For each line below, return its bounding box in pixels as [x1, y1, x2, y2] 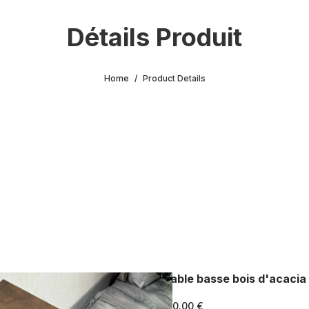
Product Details [142, 73, 206, 84]
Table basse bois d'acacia [163, 272, 306, 286]
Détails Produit [67, 22, 242, 53]
